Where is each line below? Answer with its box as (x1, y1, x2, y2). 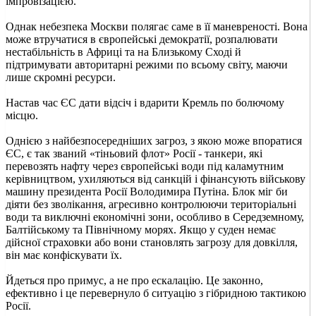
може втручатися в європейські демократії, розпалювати (6, 32, 278, 45)
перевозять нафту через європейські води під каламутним (6, 159, 284, 172)
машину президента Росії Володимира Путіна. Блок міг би (6, 185, 288, 197)
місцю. (6, 109, 38, 121)
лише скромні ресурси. (6, 71, 116, 83)
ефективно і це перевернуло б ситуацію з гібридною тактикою (6, 286, 306, 299)
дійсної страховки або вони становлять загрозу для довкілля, (6, 236, 298, 248)
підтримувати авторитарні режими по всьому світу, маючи (6, 58, 288, 71)
